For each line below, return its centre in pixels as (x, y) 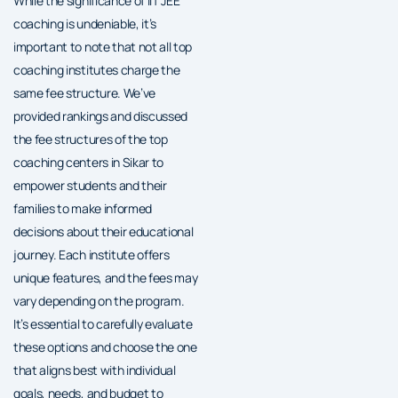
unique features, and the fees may (106, 277)
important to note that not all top (103, 46)
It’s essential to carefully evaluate (103, 323)
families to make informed (83, 208)
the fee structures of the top (91, 139)
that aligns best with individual (95, 370)
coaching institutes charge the (97, 69)
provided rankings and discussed (101, 115)
